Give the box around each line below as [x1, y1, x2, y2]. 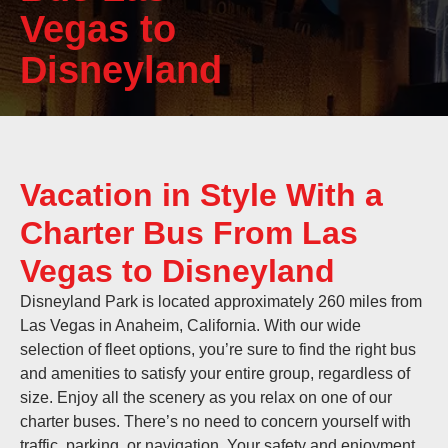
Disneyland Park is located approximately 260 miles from [20, 293, 422, 311]
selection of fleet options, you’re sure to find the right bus [20, 341, 416, 359]
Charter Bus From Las [20, 215, 358, 252]
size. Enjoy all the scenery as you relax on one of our [20, 389, 392, 407]
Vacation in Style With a [20, 177, 383, 214]
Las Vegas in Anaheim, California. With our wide [20, 317, 361, 335]
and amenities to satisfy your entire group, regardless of [20, 365, 410, 383]
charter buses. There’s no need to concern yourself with [20, 413, 411, 431]
